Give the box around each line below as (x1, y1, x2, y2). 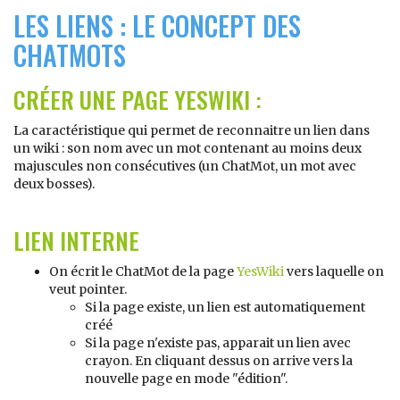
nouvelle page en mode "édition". (85, 371, 287, 387)
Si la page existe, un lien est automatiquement (85, 299, 365, 315)
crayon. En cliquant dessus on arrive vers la (85, 353, 353, 369)
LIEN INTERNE (13, 223, 139, 258)
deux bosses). (13, 176, 95, 192)
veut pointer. (49, 281, 127, 297)
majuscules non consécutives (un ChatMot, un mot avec (13, 158, 356, 174)
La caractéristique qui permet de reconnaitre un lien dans (13, 122, 370, 138)
